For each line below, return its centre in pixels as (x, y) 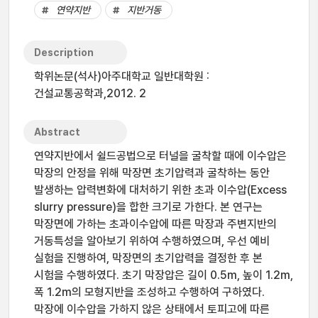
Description (64, 53)
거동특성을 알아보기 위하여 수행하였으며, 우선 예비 (152, 241)
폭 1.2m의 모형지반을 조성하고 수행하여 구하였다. (149, 292)
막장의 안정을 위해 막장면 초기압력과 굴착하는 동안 (152, 173)
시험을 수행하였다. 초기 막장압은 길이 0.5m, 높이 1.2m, (164, 275)
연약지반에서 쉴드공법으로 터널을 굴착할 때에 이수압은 (160, 156)
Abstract (57, 132)
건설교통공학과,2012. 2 (90, 93)
